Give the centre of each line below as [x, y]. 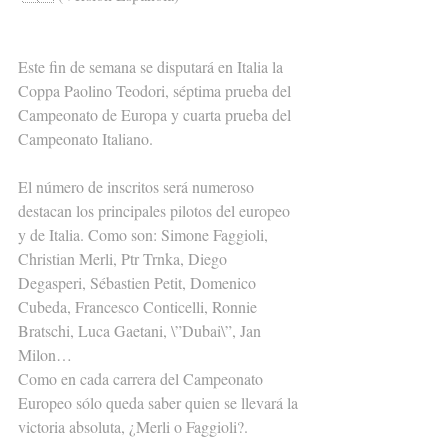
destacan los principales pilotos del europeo [156, 211]
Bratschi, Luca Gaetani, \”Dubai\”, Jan [141, 331]
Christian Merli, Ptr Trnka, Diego [124, 259]
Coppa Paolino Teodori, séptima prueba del [156, 91]
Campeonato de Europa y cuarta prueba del [156, 115]
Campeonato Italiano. [85, 139]
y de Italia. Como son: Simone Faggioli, [145, 235]
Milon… [45, 355]
